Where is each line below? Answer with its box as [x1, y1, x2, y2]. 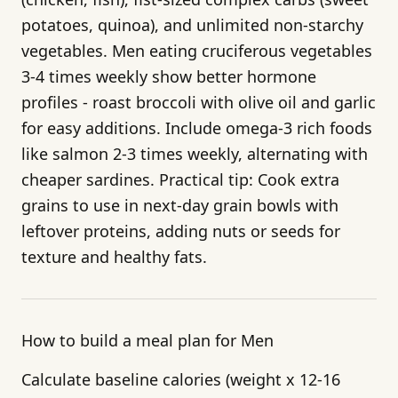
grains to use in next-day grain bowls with [21, 194, 338, 216]
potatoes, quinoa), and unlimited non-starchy [21, 13, 363, 36]
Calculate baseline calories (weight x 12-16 [21, 368, 340, 390]
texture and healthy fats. [21, 245, 207, 267]
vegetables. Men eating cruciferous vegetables [21, 39, 372, 61]
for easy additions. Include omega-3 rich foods [21, 116, 372, 139]
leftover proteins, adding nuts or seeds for [21, 219, 340, 242]
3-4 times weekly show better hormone [21, 65, 316, 87]
